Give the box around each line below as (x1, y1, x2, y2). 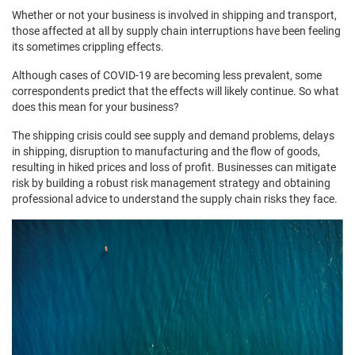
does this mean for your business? (12, 99, 179, 115)
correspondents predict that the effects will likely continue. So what (12, 83, 339, 99)
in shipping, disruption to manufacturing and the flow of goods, (12, 143, 320, 159)
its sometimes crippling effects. (12, 39, 164, 55)
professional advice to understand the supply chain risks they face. (12, 191, 338, 207)
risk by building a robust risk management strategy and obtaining (12, 175, 330, 191)
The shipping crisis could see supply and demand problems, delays (12, 128, 334, 143)
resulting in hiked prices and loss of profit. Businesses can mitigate (12, 159, 336, 175)
